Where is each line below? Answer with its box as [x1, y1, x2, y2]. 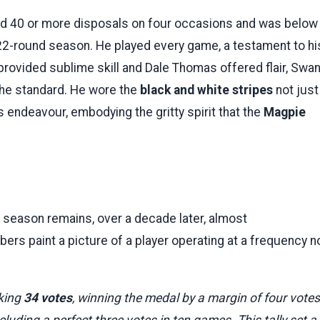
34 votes [24, 290, 72, 305]
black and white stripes [140, 82, 273, 97]
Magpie [264, 104, 306, 119]
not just [273, 82, 319, 97]
